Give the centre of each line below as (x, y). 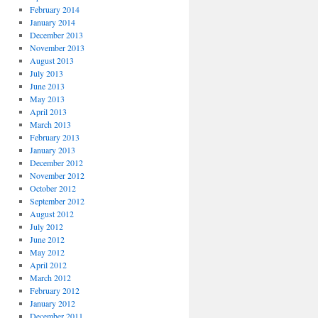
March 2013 (50, 124)
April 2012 (48, 265)
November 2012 (57, 175)
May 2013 (47, 99)
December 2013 (56, 35)
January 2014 (52, 22)
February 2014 (54, 9)
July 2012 (46, 226)
